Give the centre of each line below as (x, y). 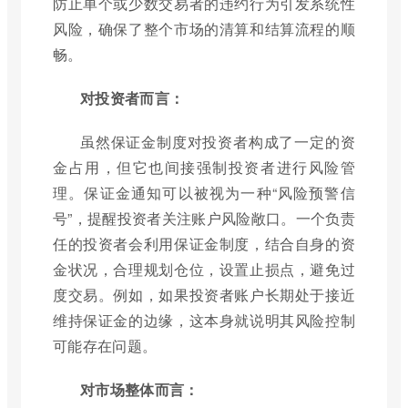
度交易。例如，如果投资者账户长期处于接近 (204, 295)
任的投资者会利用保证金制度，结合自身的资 (204, 244)
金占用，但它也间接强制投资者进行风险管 (204, 168)
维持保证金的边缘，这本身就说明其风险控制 (204, 321)
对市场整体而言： (140, 390)
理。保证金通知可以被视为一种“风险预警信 (204, 193)
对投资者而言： (133, 98)
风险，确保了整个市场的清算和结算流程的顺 (204, 29)
